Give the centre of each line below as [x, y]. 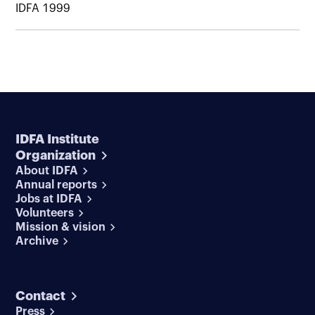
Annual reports [57, 185]
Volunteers [45, 213]
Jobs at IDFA [49, 199]
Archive [37, 241]
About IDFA [47, 171]
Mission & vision [61, 227]
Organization [56, 155]
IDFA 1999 [43, 8]
